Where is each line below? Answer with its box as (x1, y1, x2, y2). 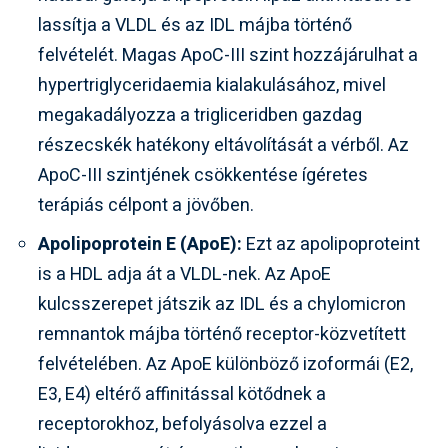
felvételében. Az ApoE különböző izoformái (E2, (38, 351, 413, 378)
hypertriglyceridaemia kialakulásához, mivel (38, 72, 386, 99)
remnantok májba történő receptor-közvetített (38, 321, 406, 348)
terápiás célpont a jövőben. (38, 192, 254, 219)
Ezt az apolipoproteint (242, 231, 420, 258)
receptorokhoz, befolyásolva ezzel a (38, 411, 327, 438)
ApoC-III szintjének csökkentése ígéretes (38, 162, 368, 189)
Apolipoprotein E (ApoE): (38, 231, 242, 258)
